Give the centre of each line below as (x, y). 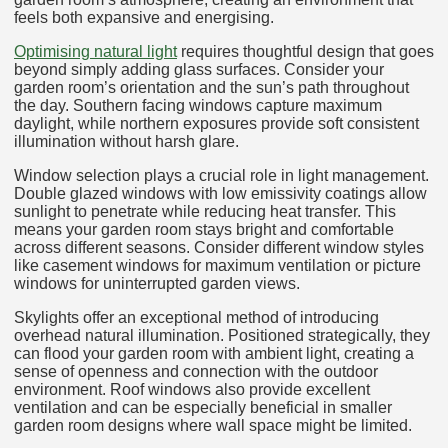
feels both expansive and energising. (144, 17)
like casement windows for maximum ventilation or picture (217, 265)
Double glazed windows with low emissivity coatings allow (220, 193)
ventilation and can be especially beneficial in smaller (203, 407)
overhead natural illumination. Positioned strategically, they (222, 335)
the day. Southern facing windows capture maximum (198, 105)
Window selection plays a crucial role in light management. (221, 175)
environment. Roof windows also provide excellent (192, 389)
